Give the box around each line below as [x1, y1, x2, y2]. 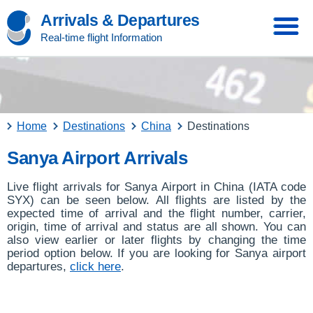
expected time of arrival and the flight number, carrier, [7, 207, 306, 220]
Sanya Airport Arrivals [7, 147, 187, 168]
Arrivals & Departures [41, 11, 200, 29]
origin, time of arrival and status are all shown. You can [7, 220, 306, 233]
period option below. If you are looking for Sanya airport [7, 247, 306, 260]
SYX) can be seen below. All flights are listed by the [7, 194, 306, 207]
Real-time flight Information [41, 31, 162, 43]
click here [70, 260, 121, 273]
